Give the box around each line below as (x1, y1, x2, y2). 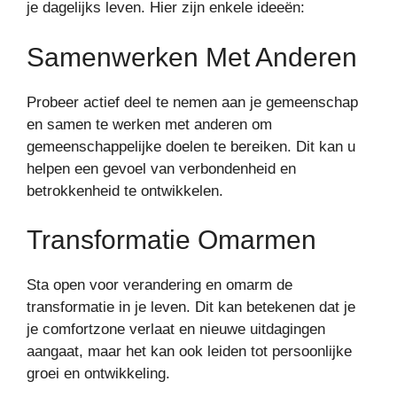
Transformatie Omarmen (27, 225, 316, 254)
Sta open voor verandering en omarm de (27, 276, 292, 293)
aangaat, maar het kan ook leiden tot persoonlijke (27, 343, 352, 360)
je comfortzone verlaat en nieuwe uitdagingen (27, 321, 325, 338)
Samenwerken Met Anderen (27, 42, 357, 72)
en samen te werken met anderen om (27, 115, 272, 133)
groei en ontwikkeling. (27, 365, 170, 382)
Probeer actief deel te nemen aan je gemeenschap (27, 93, 358, 111)
